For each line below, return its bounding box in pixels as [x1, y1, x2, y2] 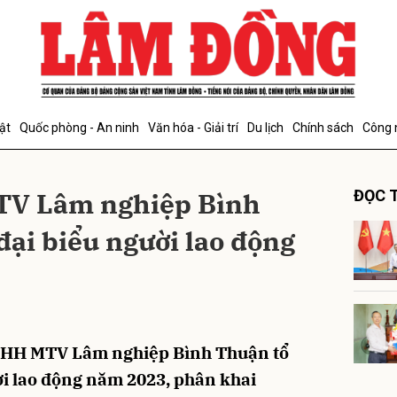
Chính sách [292, 121, 354, 135]
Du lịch [247, 121, 284, 135]
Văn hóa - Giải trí [148, 121, 238, 135]
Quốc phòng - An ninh [19, 121, 139, 135]
